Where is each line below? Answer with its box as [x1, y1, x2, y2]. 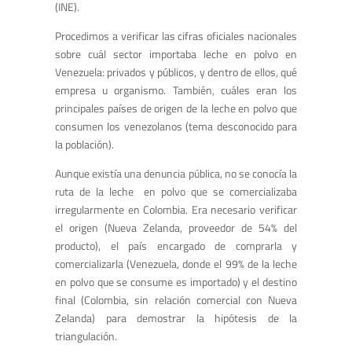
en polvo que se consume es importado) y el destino [55, 273, 297, 290]
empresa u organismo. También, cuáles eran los [55, 82, 297, 98]
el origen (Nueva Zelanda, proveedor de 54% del [55, 219, 297, 236]
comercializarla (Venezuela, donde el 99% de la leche [55, 255, 297, 272]
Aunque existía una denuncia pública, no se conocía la [55, 165, 297, 181]
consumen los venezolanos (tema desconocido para [55, 118, 297, 134]
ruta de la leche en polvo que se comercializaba [55, 183, 297, 200]
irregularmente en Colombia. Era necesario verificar [55, 201, 297, 218]
